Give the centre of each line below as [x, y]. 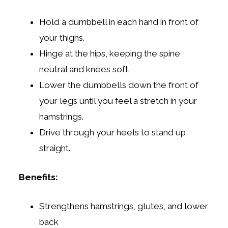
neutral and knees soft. [85, 69]
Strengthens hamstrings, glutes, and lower [124, 206]
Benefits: [39, 177]
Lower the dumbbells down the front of [119, 85]
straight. [55, 148]
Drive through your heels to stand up [113, 132]
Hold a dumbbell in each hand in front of [119, 22]
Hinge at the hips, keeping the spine [110, 53]
